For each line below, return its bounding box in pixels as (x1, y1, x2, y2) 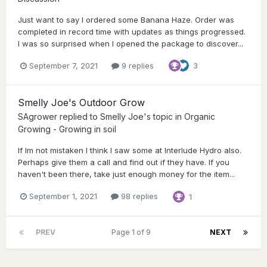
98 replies (119, 191, 158, 201)
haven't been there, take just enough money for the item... (18, 169, 235, 179)
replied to (57, 111, 100, 122)
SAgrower (18, 111, 57, 122)
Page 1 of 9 (111, 227, 154, 237)
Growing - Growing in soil (18, 124, 116, 135)
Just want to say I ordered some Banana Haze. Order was (18, 15, 234, 25)
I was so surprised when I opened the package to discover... (18, 39, 243, 49)
